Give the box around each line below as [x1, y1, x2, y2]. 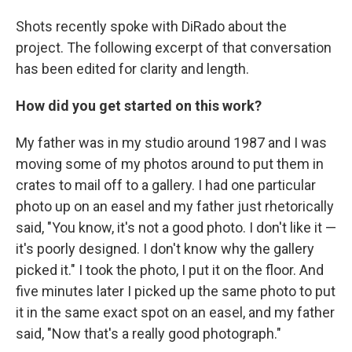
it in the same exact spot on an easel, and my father [16, 304, 335, 321]
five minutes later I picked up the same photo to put [16, 283, 335, 300]
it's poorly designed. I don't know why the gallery [16, 240, 314, 258]
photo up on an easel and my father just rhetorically [16, 198, 334, 215]
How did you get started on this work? [16, 97, 262, 115]
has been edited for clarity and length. [16, 60, 249, 78]
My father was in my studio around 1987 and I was [16, 134, 327, 152]
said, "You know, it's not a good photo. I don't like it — [16, 219, 336, 236]
